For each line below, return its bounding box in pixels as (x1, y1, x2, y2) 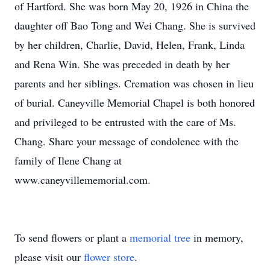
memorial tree (130, 230, 190, 245)
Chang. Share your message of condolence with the (14, 134, 239, 148)
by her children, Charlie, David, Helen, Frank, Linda (14, 37, 245, 52)
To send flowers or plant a (14, 230, 130, 245)
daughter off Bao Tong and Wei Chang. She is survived (14, 18, 256, 33)
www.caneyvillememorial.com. (14, 172, 151, 187)
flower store (84, 250, 134, 264)
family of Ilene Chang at (14, 153, 122, 168)
